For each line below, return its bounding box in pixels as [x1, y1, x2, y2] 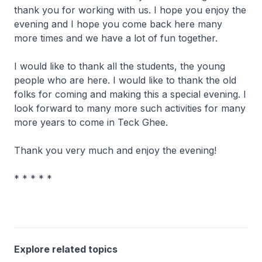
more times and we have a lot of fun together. [14, 32, 218, 44]
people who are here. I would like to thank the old [14, 74, 236, 87]
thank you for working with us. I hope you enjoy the [14, 4, 246, 16]
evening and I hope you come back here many [14, 18, 222, 30]
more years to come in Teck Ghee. [14, 116, 168, 129]
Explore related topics [14, 243, 118, 256]
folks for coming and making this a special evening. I [14, 88, 246, 101]
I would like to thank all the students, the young [14, 60, 225, 73]
